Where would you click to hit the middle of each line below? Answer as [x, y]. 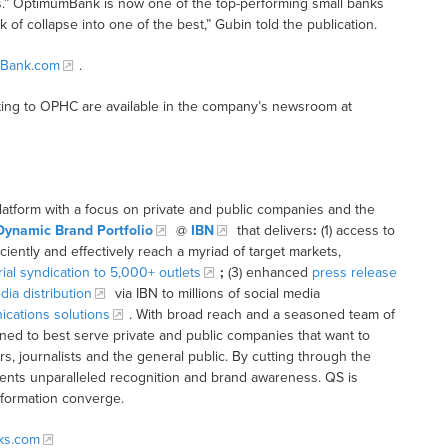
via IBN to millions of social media [215, 294]
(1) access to [355, 231]
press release [354, 273]
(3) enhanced [267, 273]
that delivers [272, 231]
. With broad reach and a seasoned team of [261, 315]
